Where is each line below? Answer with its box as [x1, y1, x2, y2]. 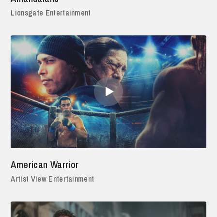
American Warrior [11, 158, 79, 171]
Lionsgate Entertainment [11, 7, 91, 18]
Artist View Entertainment [11, 173, 94, 185]
